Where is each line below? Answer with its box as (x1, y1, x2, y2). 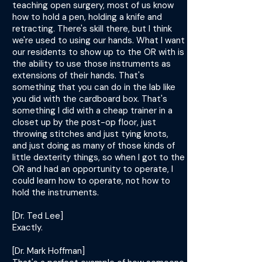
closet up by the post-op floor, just (12, 116, 156, 128)
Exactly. (12, 222, 43, 233)
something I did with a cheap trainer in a (12, 105, 173, 116)
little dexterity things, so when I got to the (12, 151, 185, 163)
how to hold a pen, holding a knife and (12, 11, 162, 23)
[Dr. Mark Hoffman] (12, 245, 85, 257)
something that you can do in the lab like (12, 81, 175, 93)
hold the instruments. (12, 187, 99, 198)
